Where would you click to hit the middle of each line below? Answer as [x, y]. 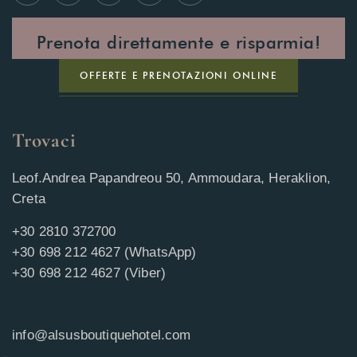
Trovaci [44, 141]
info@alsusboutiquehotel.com [102, 335]
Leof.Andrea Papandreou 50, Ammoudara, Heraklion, [172, 178]
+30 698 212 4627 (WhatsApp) [104, 253]
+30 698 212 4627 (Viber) [89, 273]
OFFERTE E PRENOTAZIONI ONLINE [178, 76]
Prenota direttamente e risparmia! [178, 43]
